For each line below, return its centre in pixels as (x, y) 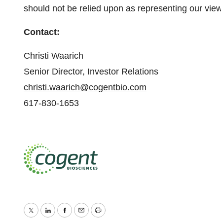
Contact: (42, 32)
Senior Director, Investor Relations (91, 72)
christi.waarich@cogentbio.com (85, 87)
